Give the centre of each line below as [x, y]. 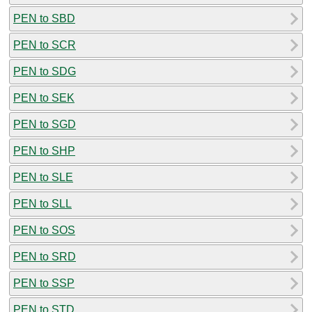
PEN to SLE [43, 177]
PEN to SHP [44, 150]
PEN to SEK [44, 97]
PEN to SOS [44, 230]
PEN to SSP [44, 283]
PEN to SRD [45, 256]
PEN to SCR [45, 45]
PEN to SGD [45, 124]
